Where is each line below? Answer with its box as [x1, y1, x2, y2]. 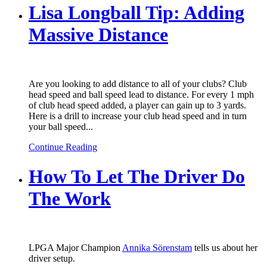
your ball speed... [29, 122, 93, 132]
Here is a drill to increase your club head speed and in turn [29, 111, 247, 122]
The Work [29, 187, 111, 209]
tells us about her [192, 243, 257, 253]
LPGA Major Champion [29, 243, 122, 253]
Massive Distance [29, 23, 168, 45]
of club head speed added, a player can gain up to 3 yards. [29, 100, 246, 111]
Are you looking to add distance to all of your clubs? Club [29, 79, 247, 89]
